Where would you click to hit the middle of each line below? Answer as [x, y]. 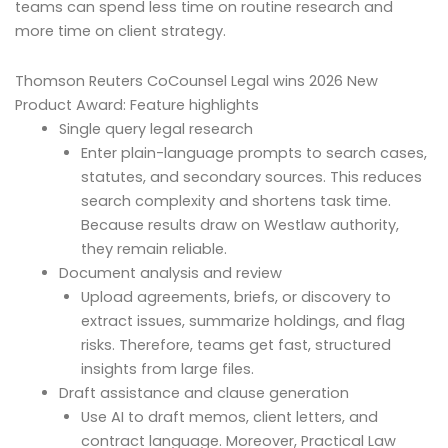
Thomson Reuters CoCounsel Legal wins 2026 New [196, 80]
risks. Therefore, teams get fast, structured [235, 344]
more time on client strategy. [120, 31]
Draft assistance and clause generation [203, 392]
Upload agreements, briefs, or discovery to [235, 296]
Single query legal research [155, 128]
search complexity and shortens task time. [235, 200]
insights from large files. [167, 368]
